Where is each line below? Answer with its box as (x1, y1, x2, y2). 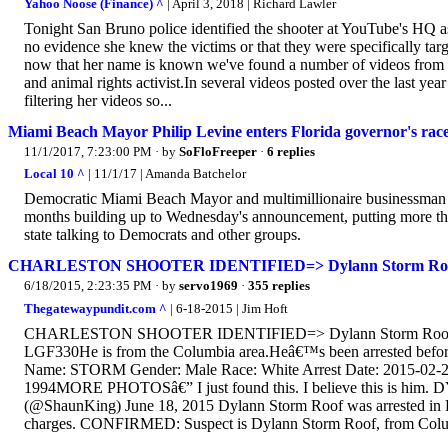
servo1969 (179, 278, 238, 294)
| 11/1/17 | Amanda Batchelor (85, 166, 246, 182)
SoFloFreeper (179, 143, 257, 159)
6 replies (267, 143, 315, 159)
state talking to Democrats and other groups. (24, 226, 301, 244)
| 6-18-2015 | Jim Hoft (167, 300, 288, 316)
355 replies (248, 278, 310, 294)
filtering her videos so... (24, 91, 172, 109)
